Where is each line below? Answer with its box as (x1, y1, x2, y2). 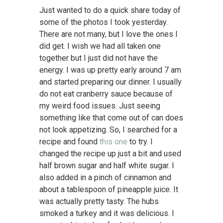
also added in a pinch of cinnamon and (39, 173, 171, 183)
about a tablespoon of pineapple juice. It (39, 185, 178, 195)
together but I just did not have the (39, 53, 158, 63)
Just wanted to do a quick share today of (39, 5, 181, 15)
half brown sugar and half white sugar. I (39, 161, 174, 171)
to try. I (127, 137, 153, 147)
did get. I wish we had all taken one (39, 41, 161, 51)
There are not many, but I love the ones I (39, 29, 178, 39)
